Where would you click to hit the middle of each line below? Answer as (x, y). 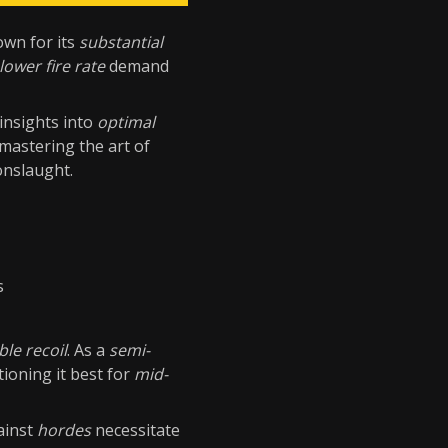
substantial (121, 42)
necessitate (135, 430)
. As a (88, 350)
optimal (126, 122)
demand (137, 66)
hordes (64, 430)
